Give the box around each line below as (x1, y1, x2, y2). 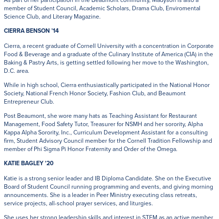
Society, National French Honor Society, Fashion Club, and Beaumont (4, 88, 186, 97)
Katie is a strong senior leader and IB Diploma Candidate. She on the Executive (4, 174, 211, 182)
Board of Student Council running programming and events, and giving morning (4, 182, 213, 191)
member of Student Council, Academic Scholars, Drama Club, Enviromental (4, 4, 200, 13)
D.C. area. (4, 66, 29, 75)
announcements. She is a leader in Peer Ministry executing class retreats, (4, 190, 197, 199)
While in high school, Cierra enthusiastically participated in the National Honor (4, 80, 210, 89)
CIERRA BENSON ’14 (4, 26, 59, 36)
